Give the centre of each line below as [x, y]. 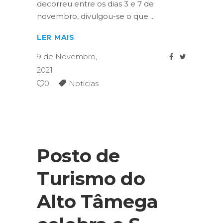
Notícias [84, 83]
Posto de [79, 155]
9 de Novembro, [67, 56]
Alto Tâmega [98, 201]
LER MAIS [56, 37]
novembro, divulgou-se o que [94, 16]
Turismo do [91, 178]
